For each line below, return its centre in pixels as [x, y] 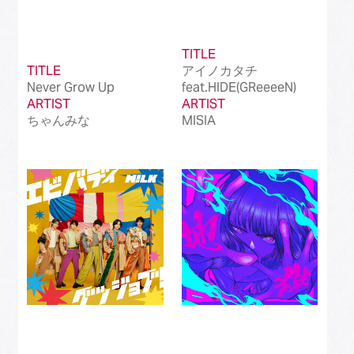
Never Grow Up [71, 88]
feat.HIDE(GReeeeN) [239, 88]
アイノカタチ [219, 71]
